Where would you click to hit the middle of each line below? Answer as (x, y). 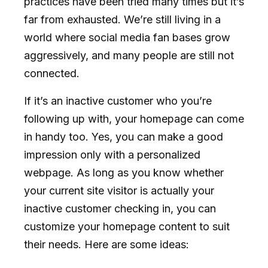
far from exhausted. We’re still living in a (122, 19)
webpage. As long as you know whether (124, 172)
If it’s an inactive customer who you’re (118, 100)
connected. (52, 73)
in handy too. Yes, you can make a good (124, 136)
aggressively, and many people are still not (129, 55)
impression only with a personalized (112, 154)
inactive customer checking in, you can (120, 208)
